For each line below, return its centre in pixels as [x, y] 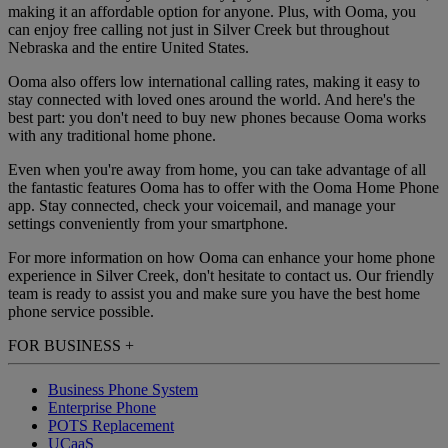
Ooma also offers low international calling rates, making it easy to [214, 82]
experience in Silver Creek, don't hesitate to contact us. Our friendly [221, 276]
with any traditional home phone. [112, 136]
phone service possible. [81, 312]
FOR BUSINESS [66, 346]
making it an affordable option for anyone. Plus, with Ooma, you [212, 12]
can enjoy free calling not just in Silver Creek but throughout [198, 30]
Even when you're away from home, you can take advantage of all [217, 170]
